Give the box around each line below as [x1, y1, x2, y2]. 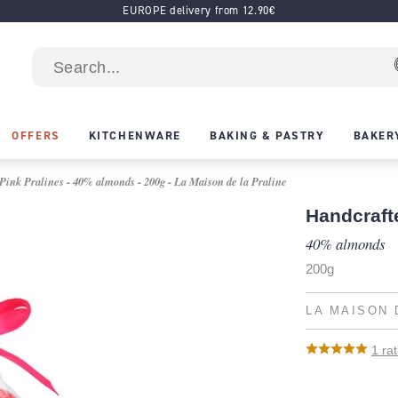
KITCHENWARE [88, 127, 181, 143]
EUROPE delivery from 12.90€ [123, 4, 275, 18]
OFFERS [12, 127, 60, 143]
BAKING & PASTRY [210, 127, 325, 143]
